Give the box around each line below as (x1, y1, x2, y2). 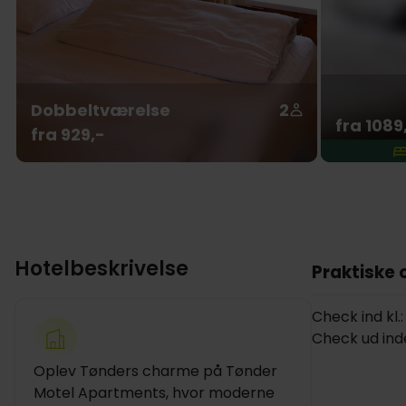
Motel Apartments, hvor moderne (34, 382, 275, 403)
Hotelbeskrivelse (14, 255, 188, 283)
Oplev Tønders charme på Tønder (34, 361, 277, 382)
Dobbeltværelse (30, 98, 170, 121)
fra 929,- (30, 122, 105, 146)
